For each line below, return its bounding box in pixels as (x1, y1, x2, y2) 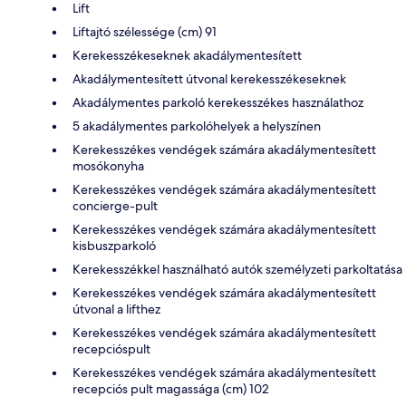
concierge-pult (72, 197, 158, 214)
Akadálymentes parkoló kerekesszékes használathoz (72, 93, 363, 111)
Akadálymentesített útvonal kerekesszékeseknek (72, 70, 346, 87)
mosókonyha (72, 157, 144, 174)
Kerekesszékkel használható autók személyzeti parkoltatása (72, 260, 402, 277)
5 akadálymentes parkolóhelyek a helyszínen (72, 117, 321, 134)
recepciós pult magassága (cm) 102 (72, 380, 269, 397)
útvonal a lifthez (72, 300, 160, 317)
